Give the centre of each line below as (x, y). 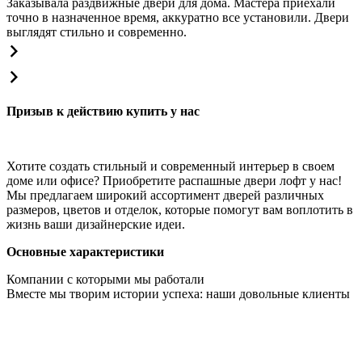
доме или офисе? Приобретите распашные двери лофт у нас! (174, 180)
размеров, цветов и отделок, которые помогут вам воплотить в (180, 209)
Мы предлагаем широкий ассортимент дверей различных (165, 195)
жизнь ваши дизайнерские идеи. (96, 224)
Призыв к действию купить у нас (103, 111)
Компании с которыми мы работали (105, 279)
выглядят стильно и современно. (97, 32)
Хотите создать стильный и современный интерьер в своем (170, 166)
